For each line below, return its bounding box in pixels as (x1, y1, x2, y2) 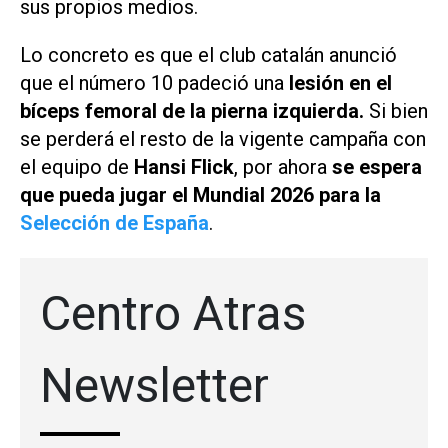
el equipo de (20, 155, 134, 180)
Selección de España (20, 211, 209, 236)
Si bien (369, 99, 428, 124)
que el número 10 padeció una (20, 71, 284, 96)
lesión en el (284, 71, 392, 96)
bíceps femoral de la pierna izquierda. (20, 99, 369, 124)
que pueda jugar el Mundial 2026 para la (20, 183, 381, 208)
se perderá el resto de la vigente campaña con (20, 127, 426, 152)
